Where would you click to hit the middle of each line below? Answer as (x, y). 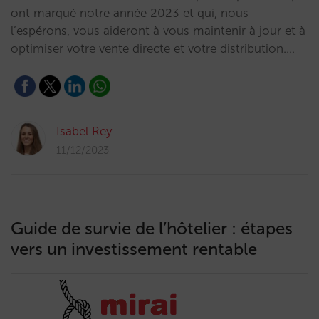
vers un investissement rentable (134, 249)
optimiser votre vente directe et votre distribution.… (153, 48)
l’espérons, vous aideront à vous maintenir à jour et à (158, 31)
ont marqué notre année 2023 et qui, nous (130, 13)
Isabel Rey (84, 131)
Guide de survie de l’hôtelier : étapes (152, 228)
